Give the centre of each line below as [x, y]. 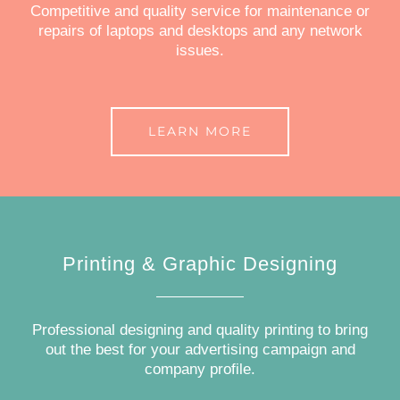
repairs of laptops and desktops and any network [200, 31]
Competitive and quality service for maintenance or [200, 12]
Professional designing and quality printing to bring [200, 330]
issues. [200, 51]
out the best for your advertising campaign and [200, 350]
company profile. [200, 370]
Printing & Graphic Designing [200, 264]
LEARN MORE [200, 132]
